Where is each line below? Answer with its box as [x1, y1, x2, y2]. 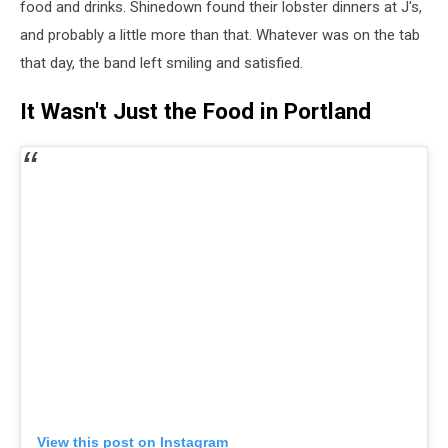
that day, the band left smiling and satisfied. [20, 53, 303, 72]
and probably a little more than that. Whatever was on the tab [20, 25, 420, 44]
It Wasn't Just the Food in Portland [20, 98, 371, 125]
